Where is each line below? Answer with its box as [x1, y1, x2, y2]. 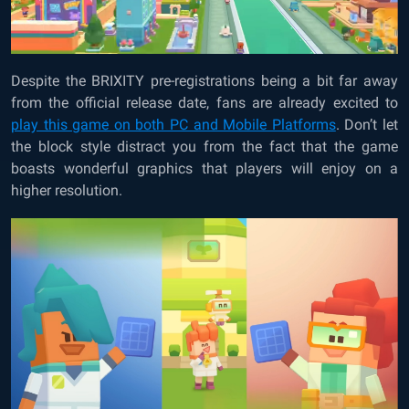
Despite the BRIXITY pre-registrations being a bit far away [11, 71, 398, 89]
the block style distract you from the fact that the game [11, 137, 398, 155]
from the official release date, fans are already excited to [11, 93, 398, 111]
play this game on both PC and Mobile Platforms [11, 115, 336, 133]
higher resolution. [11, 181, 122, 199]
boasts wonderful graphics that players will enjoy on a [11, 159, 398, 177]
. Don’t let [335, 115, 399, 133]
